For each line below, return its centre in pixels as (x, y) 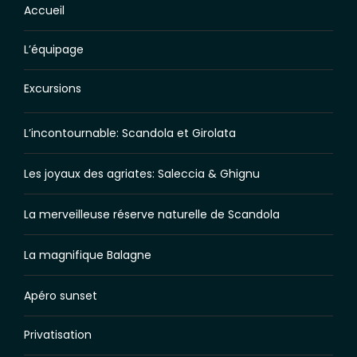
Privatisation (58, 335)
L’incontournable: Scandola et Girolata (130, 133)
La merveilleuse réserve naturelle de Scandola (152, 214)
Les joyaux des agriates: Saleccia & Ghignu (142, 174)
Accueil (44, 10)
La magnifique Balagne (88, 255)
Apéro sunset (61, 296)
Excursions (53, 88)
